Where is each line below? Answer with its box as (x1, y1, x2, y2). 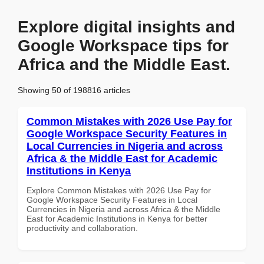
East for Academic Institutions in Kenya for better (27, 213, 207, 223)
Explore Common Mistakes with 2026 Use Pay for (27, 185, 211, 195)
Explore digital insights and (18, 18, 235, 36)
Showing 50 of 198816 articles (18, 85, 130, 95)
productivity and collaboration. (27, 223, 138, 233)
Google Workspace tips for (18, 37, 229, 55)
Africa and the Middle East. (18, 55, 230, 74)
